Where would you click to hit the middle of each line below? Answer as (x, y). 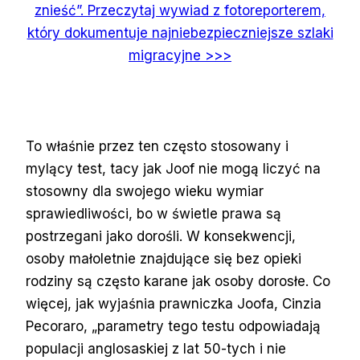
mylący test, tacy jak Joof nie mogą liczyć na (173, 168)
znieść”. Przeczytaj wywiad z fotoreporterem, (180, 10)
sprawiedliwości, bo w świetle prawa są (153, 213)
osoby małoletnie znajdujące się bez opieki (164, 258)
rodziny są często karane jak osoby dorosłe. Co (178, 281)
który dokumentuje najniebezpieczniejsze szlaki (180, 33)
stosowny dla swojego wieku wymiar (145, 191)
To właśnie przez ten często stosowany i (157, 146)
